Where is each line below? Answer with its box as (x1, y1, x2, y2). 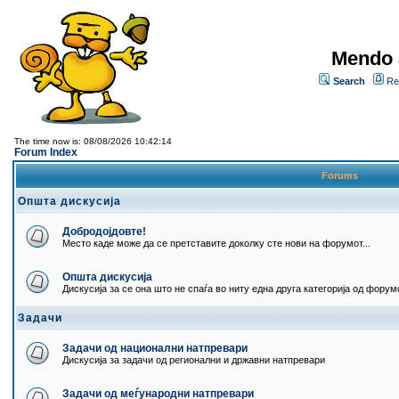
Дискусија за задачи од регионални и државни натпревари (62, 354, 325, 365)
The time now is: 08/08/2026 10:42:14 (14, 136, 172, 146)
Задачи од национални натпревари (62, 342, 248, 354)
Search (333, 76, 365, 86)
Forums (319, 170, 361, 181)
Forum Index (14, 146, 77, 159)
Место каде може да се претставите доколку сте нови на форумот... (62, 238, 370, 248)
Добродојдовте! (62, 225, 146, 238)
